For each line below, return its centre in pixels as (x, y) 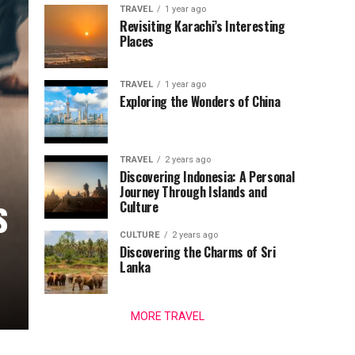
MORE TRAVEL (167, 316)
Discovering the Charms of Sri (198, 252)
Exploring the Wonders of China (200, 101)
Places (137, 41)
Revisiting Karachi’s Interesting (202, 26)
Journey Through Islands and (193, 192)
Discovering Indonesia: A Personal (207, 177)
